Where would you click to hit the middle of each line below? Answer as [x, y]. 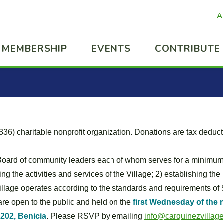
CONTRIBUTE [187, 49]
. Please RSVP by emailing [95, 216]
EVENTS [111, 49]
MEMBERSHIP [35, 49]
